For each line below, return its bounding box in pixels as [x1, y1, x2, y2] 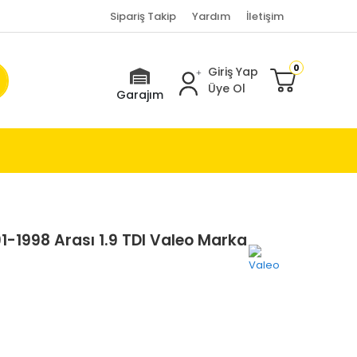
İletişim [245, 8, 284, 24]
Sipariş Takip [109, 8, 176, 24]
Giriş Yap [207, 64, 258, 80]
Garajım [116, 87, 163, 104]
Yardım [191, 8, 230, 24]
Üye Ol [207, 80, 245, 96]
